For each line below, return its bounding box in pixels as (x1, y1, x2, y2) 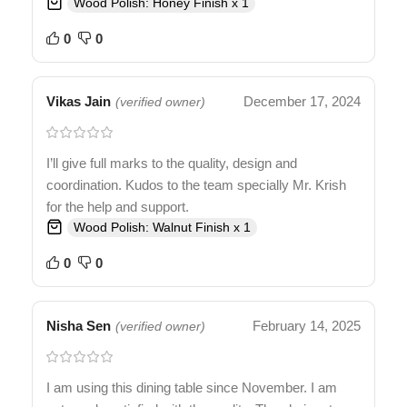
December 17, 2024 (243, 94, 361, 110)
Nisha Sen (46, 318, 111, 334)
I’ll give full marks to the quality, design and (46, 155, 297, 172)
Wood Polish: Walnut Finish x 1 (74, 221, 251, 235)
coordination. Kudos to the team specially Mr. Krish (46, 177, 346, 194)
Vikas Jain (46, 94, 111, 110)
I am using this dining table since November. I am (46, 380, 337, 396)
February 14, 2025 (253, 318, 361, 334)
